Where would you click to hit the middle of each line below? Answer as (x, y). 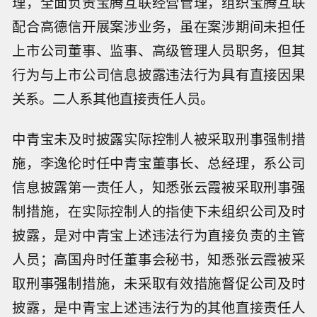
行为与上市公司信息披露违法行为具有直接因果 (158, 74)
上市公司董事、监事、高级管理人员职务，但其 (158, 50)
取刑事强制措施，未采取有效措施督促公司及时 (158, 283)
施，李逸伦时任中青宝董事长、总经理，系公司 (158, 162)
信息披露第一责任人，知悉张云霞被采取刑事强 (158, 186)
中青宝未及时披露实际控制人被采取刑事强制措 (158, 138)
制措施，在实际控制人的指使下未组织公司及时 (158, 211)
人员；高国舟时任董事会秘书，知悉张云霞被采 (158, 259)
